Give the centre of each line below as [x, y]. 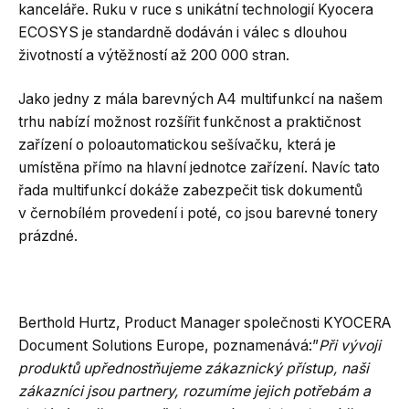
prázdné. [48, 236]
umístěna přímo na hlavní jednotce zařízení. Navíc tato [199, 167]
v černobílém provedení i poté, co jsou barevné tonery [198, 213]
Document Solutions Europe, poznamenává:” [168, 345]
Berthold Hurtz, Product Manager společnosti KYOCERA [204, 322]
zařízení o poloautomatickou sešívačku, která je [177, 144]
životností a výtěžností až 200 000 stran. [154, 55]
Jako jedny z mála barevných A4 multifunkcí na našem [200, 99]
